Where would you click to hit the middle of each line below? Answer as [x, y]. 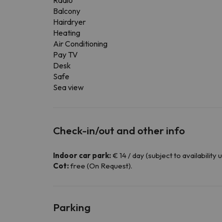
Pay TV [65, 55]
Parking [72, 207]
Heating [67, 33]
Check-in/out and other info [119, 131]
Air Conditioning [80, 44]
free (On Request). [101, 166]
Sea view [68, 87]
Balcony [67, 11]
